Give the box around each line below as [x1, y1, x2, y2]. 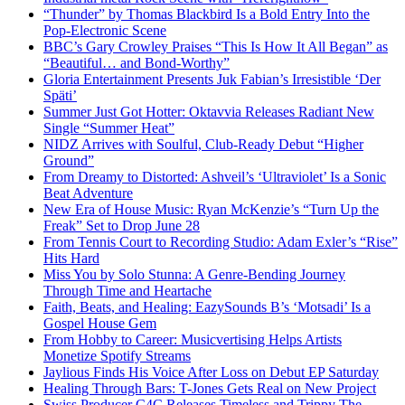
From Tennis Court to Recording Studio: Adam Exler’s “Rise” [43, 233, 398, 250]
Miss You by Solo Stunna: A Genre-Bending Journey [43, 266, 345, 282]
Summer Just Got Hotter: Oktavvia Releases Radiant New [43, 103, 374, 119]
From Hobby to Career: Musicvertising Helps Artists [43, 331, 342, 347]
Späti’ [43, 87, 77, 103]
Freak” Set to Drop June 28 [43, 217, 200, 233]
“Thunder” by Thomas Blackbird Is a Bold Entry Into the [43, 5, 370, 22]
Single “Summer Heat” [43, 119, 174, 136]
